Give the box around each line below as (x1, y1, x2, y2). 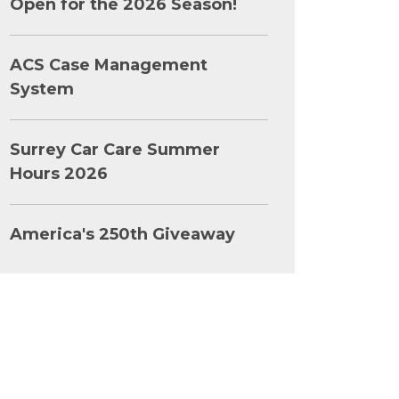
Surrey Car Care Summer (10, 140, 220, 159)
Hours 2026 (10, 164, 108, 183)
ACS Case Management (10, 55, 208, 75)
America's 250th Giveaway (10, 224, 235, 244)
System (10, 79, 74, 99)
